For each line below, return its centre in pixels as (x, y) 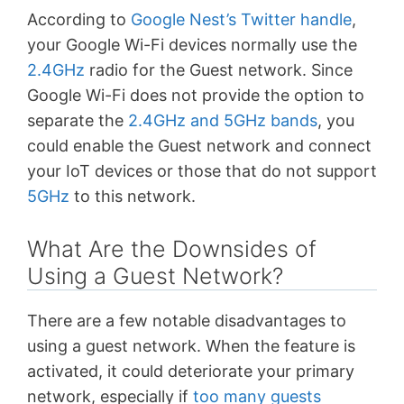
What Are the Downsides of (172, 248)
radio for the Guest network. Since (219, 70)
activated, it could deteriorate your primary (191, 371)
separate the (78, 120)
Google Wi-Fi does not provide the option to (196, 95)
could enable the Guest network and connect (199, 146)
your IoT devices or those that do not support (202, 171)
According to (79, 19)
